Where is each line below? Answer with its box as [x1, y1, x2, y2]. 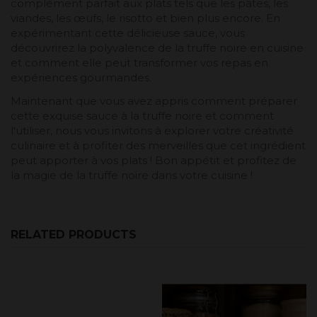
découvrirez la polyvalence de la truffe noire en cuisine [11, 41, 304, 55]
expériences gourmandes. [11, 71, 151, 85]
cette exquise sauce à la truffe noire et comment [11, 109, 274, 123]
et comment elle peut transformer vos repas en [11, 56, 268, 70]
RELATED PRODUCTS [11, 227, 137, 241]
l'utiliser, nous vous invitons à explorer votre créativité [11, 124, 294, 138]
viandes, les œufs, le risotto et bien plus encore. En [11, 11, 280, 25]
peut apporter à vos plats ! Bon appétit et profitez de [11, 154, 296, 168]
